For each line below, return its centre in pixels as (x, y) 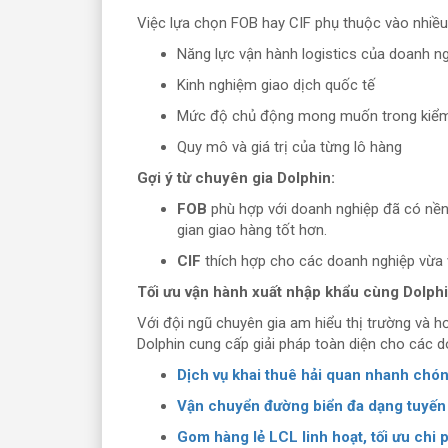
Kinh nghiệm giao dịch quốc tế (276, 84)
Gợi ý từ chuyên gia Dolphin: (236, 177)
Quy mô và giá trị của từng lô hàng (289, 146)
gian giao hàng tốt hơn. (252, 229)
